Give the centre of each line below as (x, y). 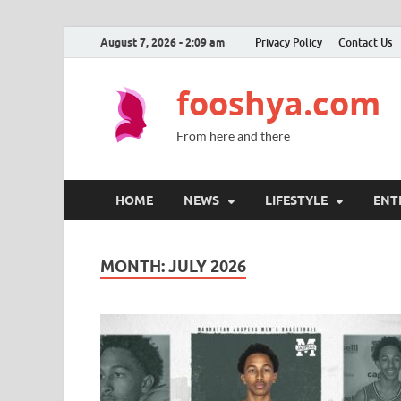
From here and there (233, 136)
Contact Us (365, 42)
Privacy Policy (289, 42)
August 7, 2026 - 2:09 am (162, 42)
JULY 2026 (207, 266)
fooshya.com (278, 103)
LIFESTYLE (296, 200)
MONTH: (134, 266)
